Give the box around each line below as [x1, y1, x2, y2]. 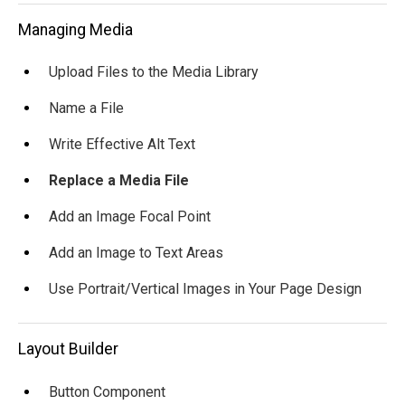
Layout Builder [18, 339, 118, 358]
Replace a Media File [49, 172, 189, 190]
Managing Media [18, 20, 133, 39]
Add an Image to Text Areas [49, 244, 223, 262]
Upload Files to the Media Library [49, 63, 259, 81]
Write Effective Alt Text [49, 136, 195, 154]
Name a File [49, 99, 124, 118]
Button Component [49, 382, 165, 400]
